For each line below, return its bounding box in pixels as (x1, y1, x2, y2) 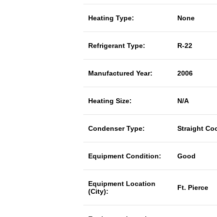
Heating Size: (88, 97, 132, 105)
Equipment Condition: (88, 152, 161, 160)
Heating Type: (88, 14, 134, 22)
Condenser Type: (88, 124, 145, 132)
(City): (88, 187, 108, 195)
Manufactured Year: (88, 69, 153, 77)
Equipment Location (88, 180, 155, 187)
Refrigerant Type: (88, 42, 145, 49)
